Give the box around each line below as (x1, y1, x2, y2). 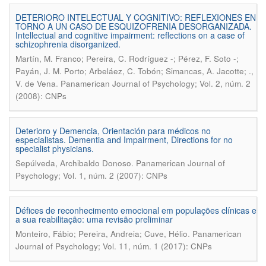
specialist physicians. (15, 142, 94, 154)
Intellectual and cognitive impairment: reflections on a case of (15, 29, 245, 41)
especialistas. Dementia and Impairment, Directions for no (15, 134, 233, 145)
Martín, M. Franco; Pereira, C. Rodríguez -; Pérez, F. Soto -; (15, 53, 239, 64)
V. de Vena (15, 78, 56, 89)
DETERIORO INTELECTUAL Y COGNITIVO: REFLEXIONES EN (15, 11, 256, 23)
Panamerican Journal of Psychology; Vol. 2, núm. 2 (61, 78, 251, 89)
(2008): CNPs (15, 90, 66, 102)
